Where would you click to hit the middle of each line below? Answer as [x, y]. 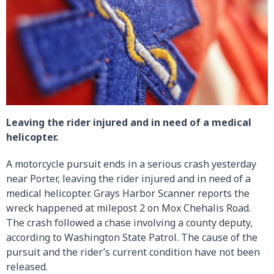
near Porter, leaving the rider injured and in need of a [128, 178]
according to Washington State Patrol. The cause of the [132, 237]
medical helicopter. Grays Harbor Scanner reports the [128, 193]
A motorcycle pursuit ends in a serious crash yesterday [131, 164]
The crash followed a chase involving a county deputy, [129, 222]
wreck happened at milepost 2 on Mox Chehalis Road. [128, 208]
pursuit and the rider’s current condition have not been [133, 252]
